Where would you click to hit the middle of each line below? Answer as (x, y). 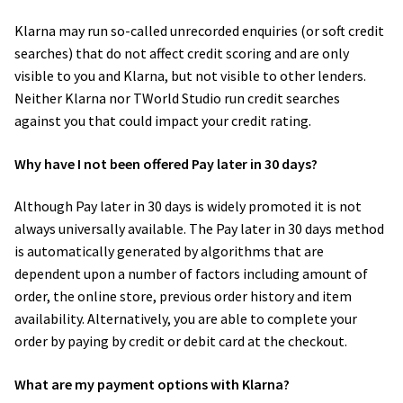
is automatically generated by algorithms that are (169, 251)
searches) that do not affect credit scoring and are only (182, 53)
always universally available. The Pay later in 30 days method (199, 229)
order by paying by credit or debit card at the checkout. (182, 341)
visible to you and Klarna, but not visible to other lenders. (190, 75)
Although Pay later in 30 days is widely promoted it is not (188, 206)
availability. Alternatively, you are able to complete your (186, 319)
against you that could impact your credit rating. (164, 120)
